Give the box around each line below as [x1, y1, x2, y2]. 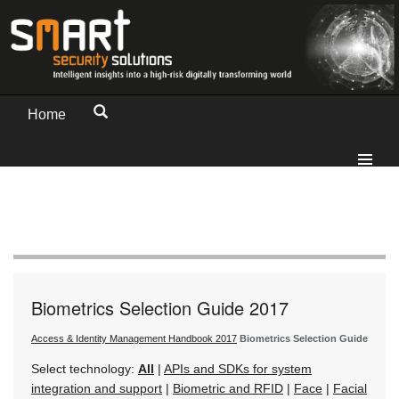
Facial [333, 380, 367, 395]
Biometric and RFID [173, 380, 283, 395]
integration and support [31, 380, 162, 395]
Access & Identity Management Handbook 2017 [31, 332, 237, 344]
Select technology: [31, 361, 138, 376]
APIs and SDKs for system [164, 361, 312, 376]
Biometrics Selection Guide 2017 [31, 294, 289, 321]
